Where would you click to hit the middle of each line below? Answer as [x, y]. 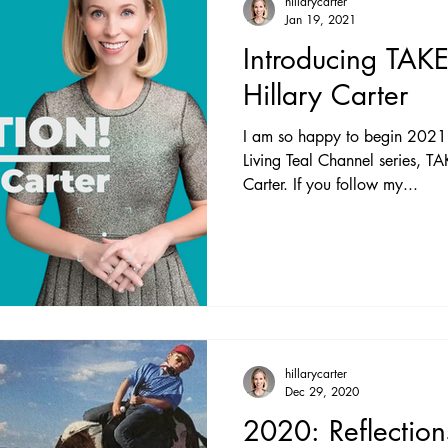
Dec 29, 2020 [322, 391]
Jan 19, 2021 [320, 19]
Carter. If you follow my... [330, 184]
